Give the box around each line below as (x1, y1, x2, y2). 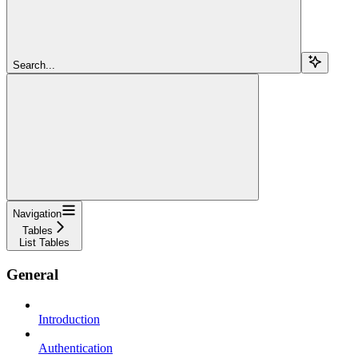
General (6, 265, 58, 283)
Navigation (13, 207, 62, 220)
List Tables (19, 236, 70, 249)
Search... (13, 58, 55, 71)
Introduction (38, 312, 100, 327)
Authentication (38, 341, 113, 356)
